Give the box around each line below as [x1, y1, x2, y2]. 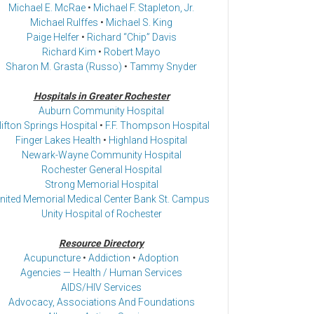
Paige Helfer [26, 32, 79, 43]
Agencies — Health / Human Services [20, 267, 182, 279]
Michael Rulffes [30, 17, 98, 29]
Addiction [88, 252, 130, 264]
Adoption [138, 252, 179, 264]
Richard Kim [42, 46, 96, 58]
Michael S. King [106, 17, 172, 29]
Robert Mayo [104, 46, 161, 58]
